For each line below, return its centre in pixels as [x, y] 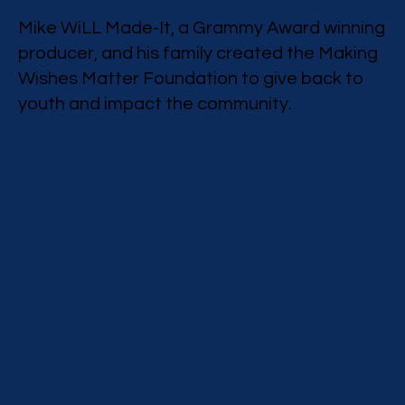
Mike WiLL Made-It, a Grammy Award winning [201, 28]
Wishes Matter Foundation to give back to [190, 78]
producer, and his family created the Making [198, 53]
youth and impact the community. [155, 104]
